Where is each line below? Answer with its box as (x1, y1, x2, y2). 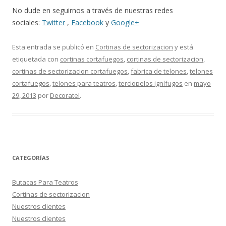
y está (173, 42, 193, 52)
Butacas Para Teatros (12, 178, 78, 187)
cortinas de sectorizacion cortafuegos (12, 67, 128, 76)
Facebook (71, 18, 103, 28)
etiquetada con (12, 54, 60, 64)
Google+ (111, 18, 139, 28)
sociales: (12, 18, 42, 28)
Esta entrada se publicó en (12, 42, 95, 52)
